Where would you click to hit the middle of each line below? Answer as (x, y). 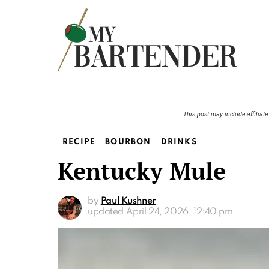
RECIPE (79, 142)
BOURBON (128, 142)
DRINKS (179, 142)
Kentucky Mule (142, 171)
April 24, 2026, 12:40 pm (179, 212)
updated (107, 212)
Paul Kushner (128, 201)
